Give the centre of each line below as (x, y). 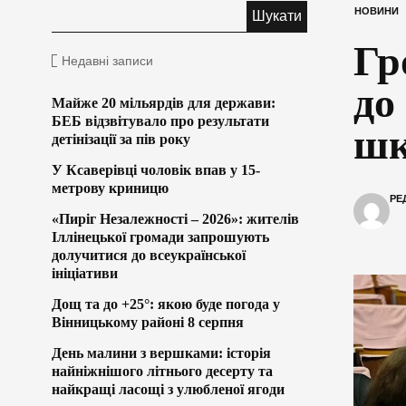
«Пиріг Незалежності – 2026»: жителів (175, 218)
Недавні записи (107, 60)
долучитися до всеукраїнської (149, 255)
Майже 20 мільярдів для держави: (164, 102)
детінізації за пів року (121, 139)
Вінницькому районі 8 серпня (148, 322)
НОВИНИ (376, 10)
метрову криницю (110, 188)
